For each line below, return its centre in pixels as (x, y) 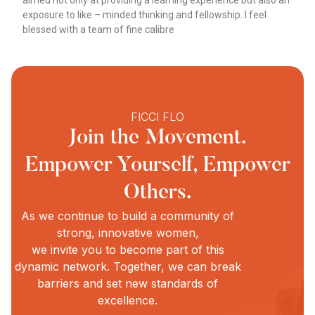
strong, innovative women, (128, 232)
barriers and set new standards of (128, 283)
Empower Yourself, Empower (157, 166)
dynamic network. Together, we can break (128, 266)
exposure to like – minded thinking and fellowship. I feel (145, 15)
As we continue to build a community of (128, 216)
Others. (157, 193)
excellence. (128, 300)
